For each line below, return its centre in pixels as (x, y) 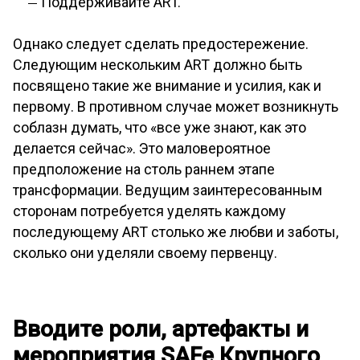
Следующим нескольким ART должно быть (157, 65)
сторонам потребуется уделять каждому (149, 211)
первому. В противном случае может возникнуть (176, 107)
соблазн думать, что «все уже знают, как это (160, 128)
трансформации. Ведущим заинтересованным (168, 190)
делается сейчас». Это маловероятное (142, 149)
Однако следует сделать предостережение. (161, 44)
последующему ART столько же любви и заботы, (176, 232)
